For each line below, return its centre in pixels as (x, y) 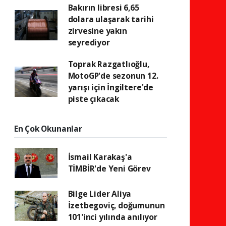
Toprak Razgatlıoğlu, (108, 64)
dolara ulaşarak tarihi (111, 19)
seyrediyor (89, 42)
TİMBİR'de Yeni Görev (109, 168)
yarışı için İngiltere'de (110, 87)
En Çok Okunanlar (48, 129)
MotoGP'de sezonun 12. (113, 76)
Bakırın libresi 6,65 (103, 8)
